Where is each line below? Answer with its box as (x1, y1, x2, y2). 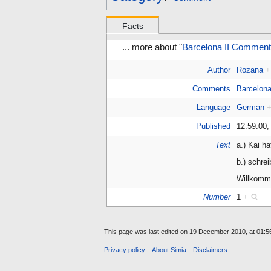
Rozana (237, 65, 264, 75)
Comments (192, 84, 230, 94)
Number (203, 192, 230, 202)
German (237, 103, 265, 113)
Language (196, 103, 230, 113)
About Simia (152, 246, 187, 254)
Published (195, 122, 230, 131)
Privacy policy (104, 246, 145, 254)
